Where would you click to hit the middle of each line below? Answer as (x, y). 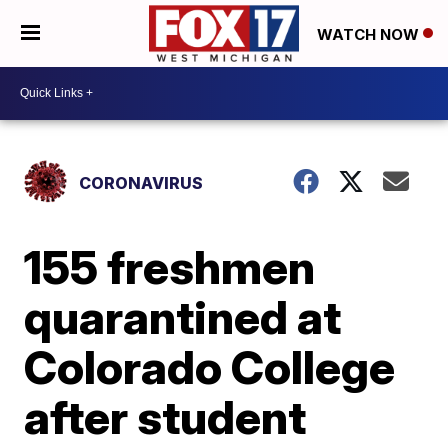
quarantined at (183, 316)
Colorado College (210, 366)
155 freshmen (170, 266)
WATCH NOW (370, 34)
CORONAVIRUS (141, 182)
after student (165, 416)
